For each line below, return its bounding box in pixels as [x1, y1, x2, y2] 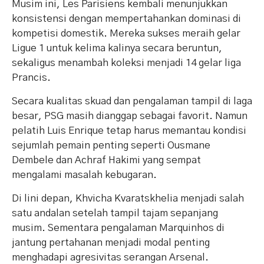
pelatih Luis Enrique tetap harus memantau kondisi [12, 126, 246, 136]
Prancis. [12, 72, 51, 83]
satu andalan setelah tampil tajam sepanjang [12, 208, 218, 219]
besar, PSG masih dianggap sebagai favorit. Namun [12, 111, 247, 121]
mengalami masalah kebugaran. [12, 170, 157, 180]
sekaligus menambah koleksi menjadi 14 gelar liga [12, 58, 241, 68]
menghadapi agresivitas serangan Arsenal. [12, 252, 209, 263]
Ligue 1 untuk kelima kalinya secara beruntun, [12, 43, 222, 54]
